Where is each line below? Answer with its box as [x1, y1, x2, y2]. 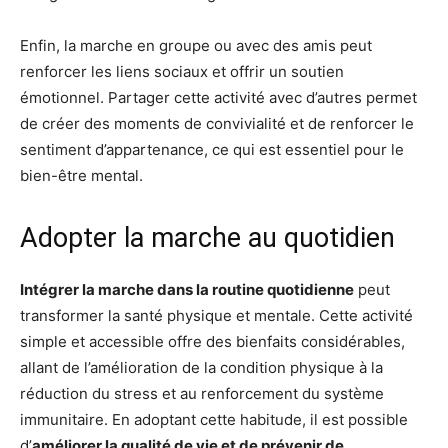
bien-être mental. [20, 165, 143, 185]
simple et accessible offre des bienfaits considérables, [20, 331, 405, 351]
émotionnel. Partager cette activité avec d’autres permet [20, 87, 417, 107]
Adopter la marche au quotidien [20, 221, 395, 254]
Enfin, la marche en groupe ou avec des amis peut [20, 35, 372, 55]
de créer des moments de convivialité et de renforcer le [20, 113, 414, 133]
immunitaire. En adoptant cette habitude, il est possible [20, 409, 408, 429]
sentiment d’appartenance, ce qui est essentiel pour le [20, 139, 404, 159]
